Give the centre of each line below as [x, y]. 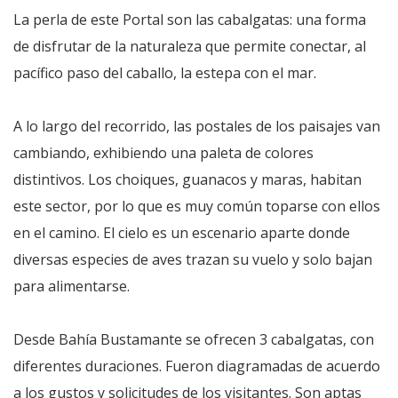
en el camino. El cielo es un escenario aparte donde [182, 233]
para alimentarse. [72, 287]
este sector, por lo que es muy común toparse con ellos [197, 207]
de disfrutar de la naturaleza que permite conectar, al [190, 47]
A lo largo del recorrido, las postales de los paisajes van [197, 127]
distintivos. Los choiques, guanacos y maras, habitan [187, 180]
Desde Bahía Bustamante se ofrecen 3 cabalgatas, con [194, 340]
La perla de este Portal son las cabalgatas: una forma [190, 20]
